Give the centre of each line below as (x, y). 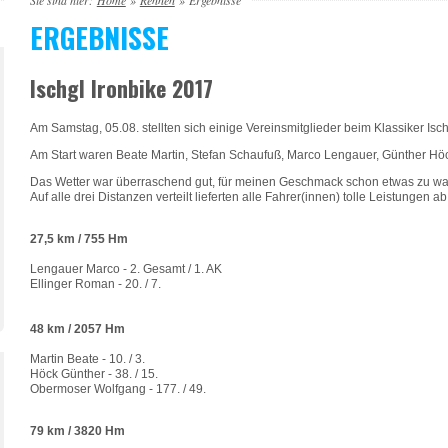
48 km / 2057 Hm (77, 328)
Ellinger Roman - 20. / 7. (96, 283)
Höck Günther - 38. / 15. (93, 373)
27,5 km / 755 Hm (78, 238)
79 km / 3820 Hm (77, 430)
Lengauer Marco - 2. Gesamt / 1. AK (125, 268)
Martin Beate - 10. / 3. (87, 358)
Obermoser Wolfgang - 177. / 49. (117, 388)
